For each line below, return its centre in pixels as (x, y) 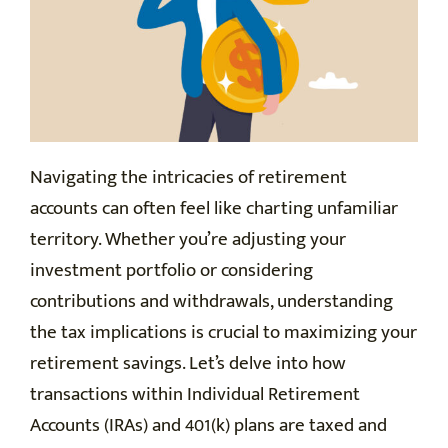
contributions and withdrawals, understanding (211, 302)
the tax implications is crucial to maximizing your (223, 333)
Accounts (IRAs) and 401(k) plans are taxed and (208, 426)
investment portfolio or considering (171, 271)
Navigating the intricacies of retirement (188, 178)
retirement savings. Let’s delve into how (188, 364)
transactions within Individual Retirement (195, 395)
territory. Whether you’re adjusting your (188, 240)
